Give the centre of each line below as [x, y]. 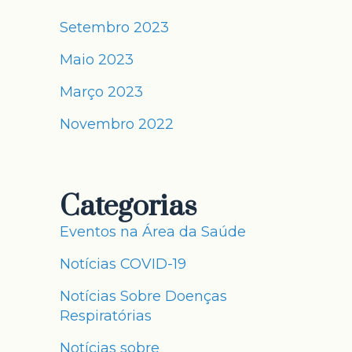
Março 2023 [101, 92]
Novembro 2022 [117, 124]
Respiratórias [106, 316]
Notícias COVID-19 [123, 264]
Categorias [128, 207]
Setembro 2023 [114, 27]
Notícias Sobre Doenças [143, 296]
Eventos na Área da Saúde [153, 232]
